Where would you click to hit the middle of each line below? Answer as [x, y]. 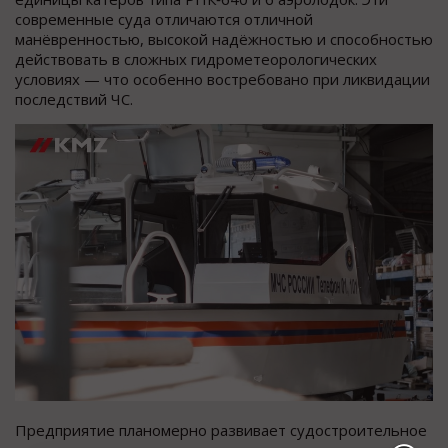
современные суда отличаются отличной [164, 18]
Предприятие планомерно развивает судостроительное [221, 430]
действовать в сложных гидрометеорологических [196, 58]
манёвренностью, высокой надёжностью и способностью [224, 38]
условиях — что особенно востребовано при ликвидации [222, 78]
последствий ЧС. [74, 98]
